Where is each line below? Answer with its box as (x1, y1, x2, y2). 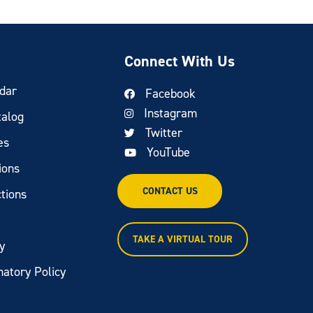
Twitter (145, 124, 183, 141)
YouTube (147, 144, 191, 161)
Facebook (145, 85, 196, 102)
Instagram (144, 105, 198, 122)
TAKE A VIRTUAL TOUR (133, 233, 233, 246)
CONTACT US (142, 184, 198, 198)
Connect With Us (124, 51, 235, 71)
